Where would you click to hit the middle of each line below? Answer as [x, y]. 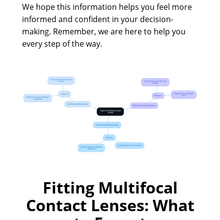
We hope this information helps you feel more [107, 7]
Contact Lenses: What [110, 205]
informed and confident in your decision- [97, 19]
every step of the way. [62, 43]
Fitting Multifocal [110, 188]
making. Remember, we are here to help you [104, 31]
